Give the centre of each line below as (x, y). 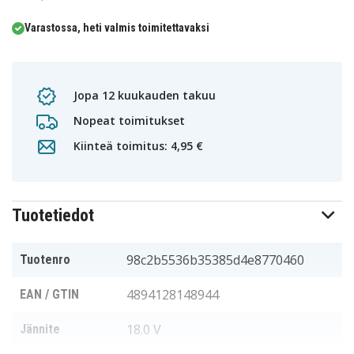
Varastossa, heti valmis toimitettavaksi (117, 28)
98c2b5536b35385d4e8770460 (215, 260)
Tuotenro (45, 260)
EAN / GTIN (49, 294)
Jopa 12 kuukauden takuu (143, 95)
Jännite (40, 329)
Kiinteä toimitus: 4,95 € (137, 145)
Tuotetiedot (53, 215)
